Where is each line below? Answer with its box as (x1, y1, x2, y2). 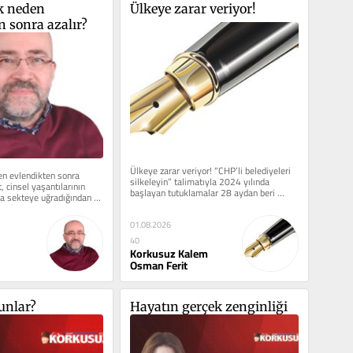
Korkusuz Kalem (129, 243, 208, 265)
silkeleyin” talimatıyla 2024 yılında (129, 172, 269, 191)
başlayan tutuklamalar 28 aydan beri (129, 183, 275, 202)
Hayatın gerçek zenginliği (129, 299, 288, 315)
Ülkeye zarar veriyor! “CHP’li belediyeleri (129, 161, 291, 180)
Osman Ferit (129, 255, 188, 277)
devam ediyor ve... (129, 194, 203, 213)
